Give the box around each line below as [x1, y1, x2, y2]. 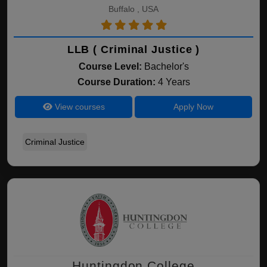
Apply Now [173, 102, 213, 111]
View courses [52, 102, 105, 111]
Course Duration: [77, 77, 158, 87]
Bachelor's [144, 61, 189, 72]
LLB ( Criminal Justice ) [67, 44, 200, 55]
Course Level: [78, 61, 142, 72]
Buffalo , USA [108, 4, 159, 14]
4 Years [157, 77, 190, 87]
